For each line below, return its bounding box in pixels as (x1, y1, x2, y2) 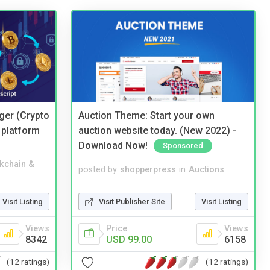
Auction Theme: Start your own (78, 110, 215, 122)
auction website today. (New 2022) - (78, 124, 236, 136)
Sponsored (163, 140, 203, 150)
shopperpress (120, 164, 176, 175)
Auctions (189, 164, 224, 175)
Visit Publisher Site (99, 196, 165, 206)
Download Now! (78, 139, 148, 151)
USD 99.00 (106, 233, 152, 245)
